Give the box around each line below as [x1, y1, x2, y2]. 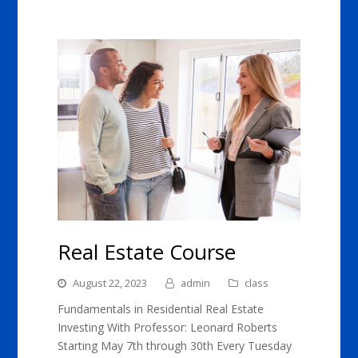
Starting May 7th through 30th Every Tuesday [58, 338, 292, 354]
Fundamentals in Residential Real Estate [58, 301, 265, 317]
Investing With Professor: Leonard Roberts [58, 320, 278, 336]
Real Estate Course [58, 237, 237, 267]
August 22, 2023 [73, 276, 148, 291]
